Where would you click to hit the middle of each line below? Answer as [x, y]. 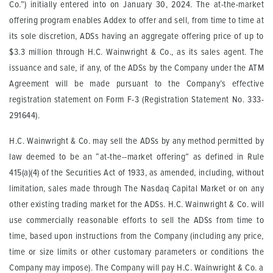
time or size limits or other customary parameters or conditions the [136, 252]
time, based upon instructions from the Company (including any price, [136, 236]
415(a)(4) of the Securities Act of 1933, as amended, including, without [136, 172]
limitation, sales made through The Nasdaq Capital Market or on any [136, 188]
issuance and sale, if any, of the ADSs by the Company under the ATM [136, 68]
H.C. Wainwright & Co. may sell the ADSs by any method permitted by [136, 141]
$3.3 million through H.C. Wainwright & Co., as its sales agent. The [136, 52]
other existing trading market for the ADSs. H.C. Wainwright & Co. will [136, 204]
